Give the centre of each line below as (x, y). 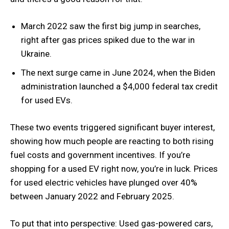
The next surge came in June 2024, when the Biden (118, 73)
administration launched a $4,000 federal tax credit (119, 86)
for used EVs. (47, 100)
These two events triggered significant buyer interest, (112, 127)
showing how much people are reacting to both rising (112, 141)
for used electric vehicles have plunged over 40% (104, 182)
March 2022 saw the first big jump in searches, (111, 26)
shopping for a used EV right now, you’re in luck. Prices (114, 169)
